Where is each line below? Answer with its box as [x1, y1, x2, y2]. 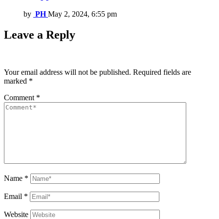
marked [4, 77, 29, 86]
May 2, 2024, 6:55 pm [48, 10, 117, 19]
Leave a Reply [4, 28, 75, 42]
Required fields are [133, 68, 191, 77]
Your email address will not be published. [4, 68, 131, 77]
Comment [4, 93, 36, 102]
